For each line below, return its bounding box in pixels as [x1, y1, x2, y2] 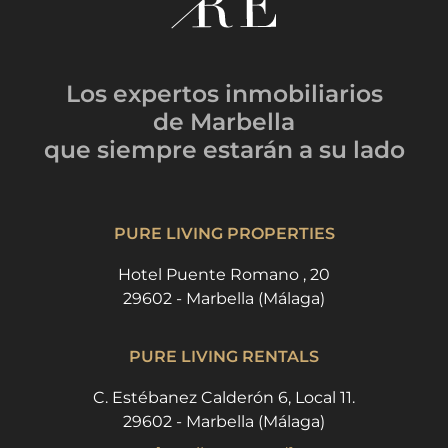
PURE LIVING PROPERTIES [113, 223, 335, 243]
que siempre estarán [43, 134, 293, 164]
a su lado [298, 134, 405, 164]
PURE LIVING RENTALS [129, 346, 319, 366]
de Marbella [153, 106, 295, 136]
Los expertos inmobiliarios [65, 78, 383, 108]
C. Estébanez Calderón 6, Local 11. [93, 387, 355, 407]
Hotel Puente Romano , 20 [118, 264, 330, 284]
